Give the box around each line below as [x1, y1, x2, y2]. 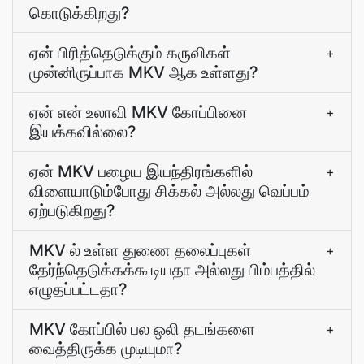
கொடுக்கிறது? [29, 3, 130, 23]
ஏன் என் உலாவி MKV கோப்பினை [29, 102, 247, 122]
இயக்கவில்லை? [29, 122, 136, 141]
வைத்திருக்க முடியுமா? [29, 339, 183, 358]
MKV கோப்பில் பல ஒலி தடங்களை [29, 319, 255, 339]
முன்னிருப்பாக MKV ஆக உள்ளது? [29, 63, 258, 82]
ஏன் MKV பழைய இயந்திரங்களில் [29, 162, 253, 181]
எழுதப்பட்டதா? [29, 279, 128, 299]
